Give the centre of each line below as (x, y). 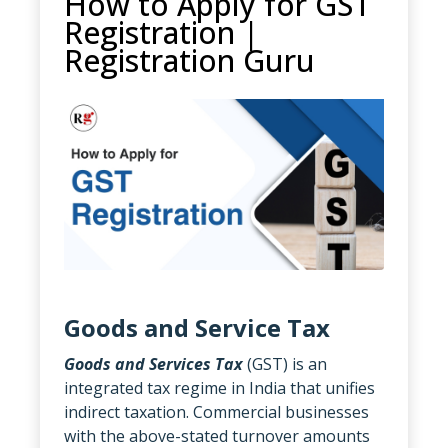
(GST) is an (285, 363)
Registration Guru (189, 60)
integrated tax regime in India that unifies (219, 387)
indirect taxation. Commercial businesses (216, 411)
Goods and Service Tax (197, 327)
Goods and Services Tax (153, 363)
